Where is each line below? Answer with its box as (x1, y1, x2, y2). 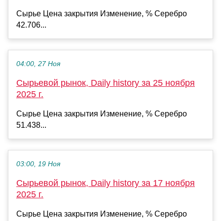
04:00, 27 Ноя (16, 60, 60, 68)
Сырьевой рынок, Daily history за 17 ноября (16, 178, 195, 188)
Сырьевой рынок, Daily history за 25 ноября (16, 78, 195, 88)
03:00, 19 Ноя (16, 160, 60, 168)
